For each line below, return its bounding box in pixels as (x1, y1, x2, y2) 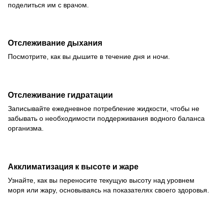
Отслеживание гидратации (8, 90, 113, 100)
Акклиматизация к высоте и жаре (8, 162, 138, 171)
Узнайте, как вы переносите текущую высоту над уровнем (8, 176, 194, 184)
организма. (8, 124, 44, 133)
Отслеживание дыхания (8, 38, 102, 48)
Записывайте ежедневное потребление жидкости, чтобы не (8, 105, 199, 113)
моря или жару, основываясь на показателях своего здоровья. (8, 186, 209, 194)
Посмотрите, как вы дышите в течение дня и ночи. (8, 53, 170, 61)
